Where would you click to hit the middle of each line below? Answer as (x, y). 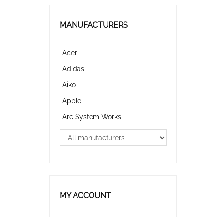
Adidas (73, 69)
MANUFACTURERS (94, 25)
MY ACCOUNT (85, 195)
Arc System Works (92, 117)
